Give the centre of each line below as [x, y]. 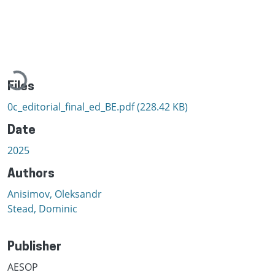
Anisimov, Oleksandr [55, 194]
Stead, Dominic [42, 208]
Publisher [34, 247]
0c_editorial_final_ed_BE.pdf [72, 107]
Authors [31, 174]
